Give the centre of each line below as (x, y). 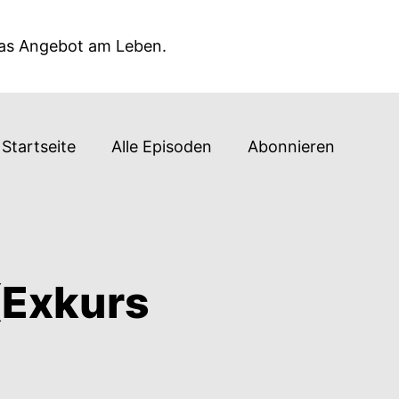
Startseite (39, 146)
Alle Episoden (162, 146)
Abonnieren (291, 146)
